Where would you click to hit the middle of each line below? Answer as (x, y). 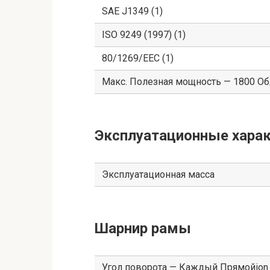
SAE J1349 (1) (132, 11)
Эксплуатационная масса (158, 175)
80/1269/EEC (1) (138, 58)
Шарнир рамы (143, 229)
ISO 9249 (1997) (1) (144, 35)
